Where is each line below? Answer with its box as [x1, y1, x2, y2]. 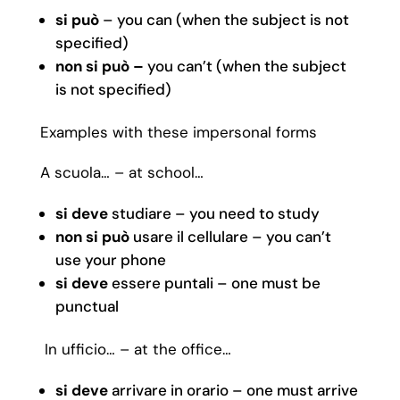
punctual [54, 296, 122, 316]
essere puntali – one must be [107, 273, 321, 293]
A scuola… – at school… [39, 162, 204, 182]
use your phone [54, 250, 170, 270]
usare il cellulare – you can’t [129, 227, 331, 246]
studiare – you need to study [107, 204, 323, 223]
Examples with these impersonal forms [39, 122, 321, 142]
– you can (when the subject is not [102, 10, 349, 29]
